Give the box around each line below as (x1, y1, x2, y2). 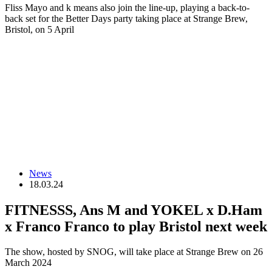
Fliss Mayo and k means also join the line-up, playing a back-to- (5, 2, 250, 13)
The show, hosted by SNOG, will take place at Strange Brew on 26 (5, 246, 263, 257)
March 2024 (5, 257, 52, 268)
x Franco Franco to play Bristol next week (5, 218, 267, 234)
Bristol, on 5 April (5, 24, 74, 35)
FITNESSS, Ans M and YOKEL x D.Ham (5, 202, 262, 218)
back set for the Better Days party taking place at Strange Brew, (5, 13, 248, 24)
